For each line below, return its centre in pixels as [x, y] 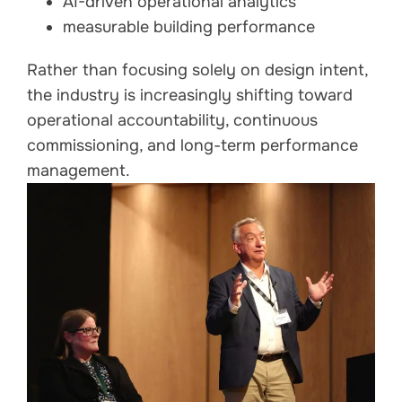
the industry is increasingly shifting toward [190, 95]
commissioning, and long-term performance [192, 145]
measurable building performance [189, 26]
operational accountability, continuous [172, 120]
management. [79, 170]
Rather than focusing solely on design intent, [197, 70]
